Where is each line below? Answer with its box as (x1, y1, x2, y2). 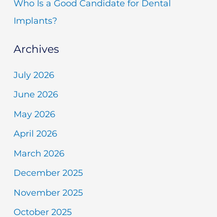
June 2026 (13, 89, 58, 100)
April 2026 (13, 128, 57, 139)
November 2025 (13, 187, 83, 198)
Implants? (13, 15, 57, 26)
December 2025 (13, 168, 83, 179)
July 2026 (13, 69, 54, 80)
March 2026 (13, 148, 64, 159)
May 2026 (13, 108, 55, 120)
